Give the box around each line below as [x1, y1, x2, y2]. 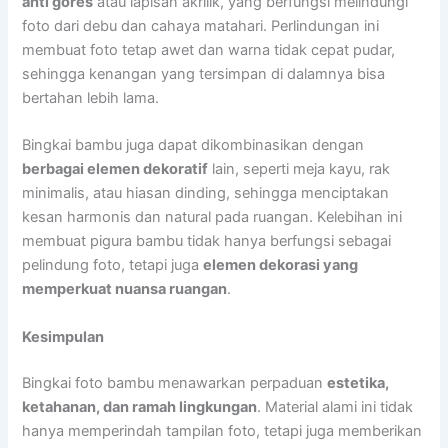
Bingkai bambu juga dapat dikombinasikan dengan [22, 136, 365, 155]
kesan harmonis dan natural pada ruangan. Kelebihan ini [22, 208, 403, 227]
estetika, [327, 373, 390, 392]
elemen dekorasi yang [203, 256, 359, 275]
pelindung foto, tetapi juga [22, 256, 204, 275]
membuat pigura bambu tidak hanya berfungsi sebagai [22, 232, 392, 251]
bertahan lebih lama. [22, 89, 160, 108]
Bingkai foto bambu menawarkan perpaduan [22, 373, 328, 392]
